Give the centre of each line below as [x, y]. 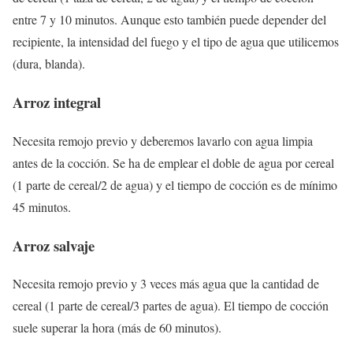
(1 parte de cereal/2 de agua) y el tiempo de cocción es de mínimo [175, 184]
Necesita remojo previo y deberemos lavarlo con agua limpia [163, 140]
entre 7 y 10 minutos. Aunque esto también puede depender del [169, 20]
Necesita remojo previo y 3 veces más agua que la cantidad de [166, 284]
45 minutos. [42, 206]
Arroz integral [57, 102]
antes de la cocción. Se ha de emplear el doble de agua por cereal [173, 162]
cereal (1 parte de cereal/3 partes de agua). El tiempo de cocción [171, 306]
